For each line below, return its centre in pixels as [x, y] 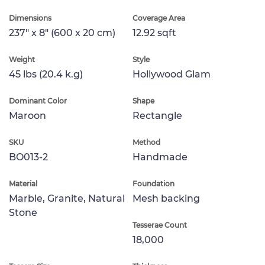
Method [146, 142]
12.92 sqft [154, 33]
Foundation [153, 183]
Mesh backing [166, 198]
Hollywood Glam [172, 74]
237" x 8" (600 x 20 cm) [62, 33]
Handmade [160, 157]
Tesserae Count [160, 225]
